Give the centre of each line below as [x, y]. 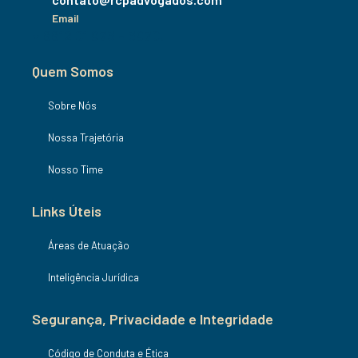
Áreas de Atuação [89, 245]
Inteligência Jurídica [93, 277]
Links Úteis [67, 211]
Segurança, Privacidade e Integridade [153, 318]
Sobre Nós [72, 105]
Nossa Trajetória [86, 137]
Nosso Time [76, 169]
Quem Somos [73, 71]
